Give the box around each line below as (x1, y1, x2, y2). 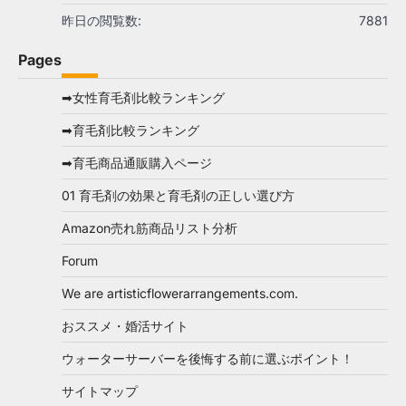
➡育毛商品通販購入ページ (62, 155, 212, 171)
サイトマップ (62, 383, 138, 400)
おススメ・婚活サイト (62, 318, 188, 334)
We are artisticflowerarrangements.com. (62, 285, 298, 302)
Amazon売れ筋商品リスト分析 (62, 220, 237, 237)
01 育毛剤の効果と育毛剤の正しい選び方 (62, 188, 295, 204)
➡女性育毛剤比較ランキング (62, 90, 225, 106)
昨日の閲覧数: (62, 13, 141, 29)
